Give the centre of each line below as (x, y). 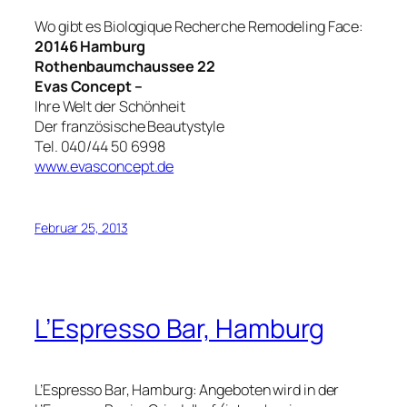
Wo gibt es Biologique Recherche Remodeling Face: (199, 27)
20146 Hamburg (90, 47)
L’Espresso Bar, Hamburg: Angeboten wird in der (187, 389)
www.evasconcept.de (104, 167)
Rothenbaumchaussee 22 (125, 67)
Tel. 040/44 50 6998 (100, 147)
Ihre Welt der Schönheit (110, 107)
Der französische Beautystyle (130, 127)
